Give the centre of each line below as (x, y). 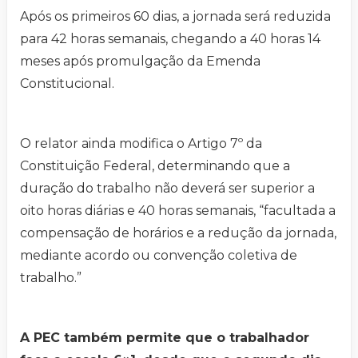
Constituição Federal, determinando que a (155, 166)
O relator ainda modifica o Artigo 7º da (141, 144)
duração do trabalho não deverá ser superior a (167, 189)
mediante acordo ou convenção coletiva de (159, 256)
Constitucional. (67, 84)
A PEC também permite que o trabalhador (165, 338)
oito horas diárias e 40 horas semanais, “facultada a (178, 211)
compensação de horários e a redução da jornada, (178, 233)
